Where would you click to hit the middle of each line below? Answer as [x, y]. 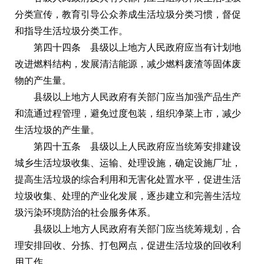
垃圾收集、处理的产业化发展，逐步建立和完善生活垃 [128, 196]
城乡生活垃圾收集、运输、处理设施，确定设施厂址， [128, 163]
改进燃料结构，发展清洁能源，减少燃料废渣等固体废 [128, 64]
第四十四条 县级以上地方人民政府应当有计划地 [137, 47]
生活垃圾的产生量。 [57, 130]
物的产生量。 [43, 80]
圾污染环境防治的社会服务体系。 [85, 212]
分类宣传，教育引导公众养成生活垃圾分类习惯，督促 [128, 14]
